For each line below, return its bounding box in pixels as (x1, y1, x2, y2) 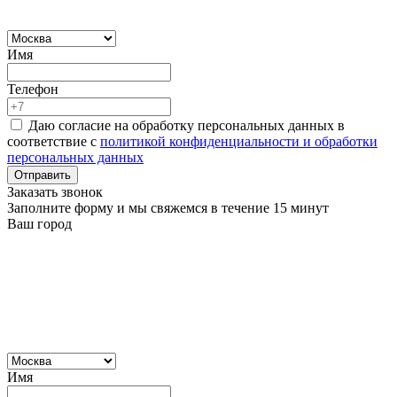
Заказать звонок (7, 183, 103, 199)
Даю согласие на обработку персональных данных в (25, 117, 345, 133)
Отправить (14, 167, 71, 182)
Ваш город (7, 215, 72, 231)
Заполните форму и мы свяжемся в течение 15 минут (7, 199, 329, 215)
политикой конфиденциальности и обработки (100, 133, 378, 149)
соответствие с (7, 133, 100, 149)
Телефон (7, 81, 58, 97)
